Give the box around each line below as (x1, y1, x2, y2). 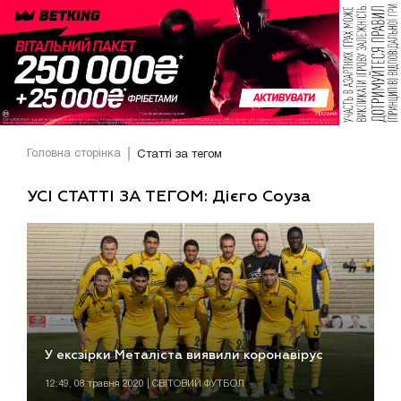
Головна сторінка (27, 149, 121, 160)
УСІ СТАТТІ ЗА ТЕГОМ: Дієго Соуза (27, 188, 311, 205)
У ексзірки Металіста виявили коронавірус (45, 349, 323, 363)
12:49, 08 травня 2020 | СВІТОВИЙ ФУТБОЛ (45, 380, 244, 389)
